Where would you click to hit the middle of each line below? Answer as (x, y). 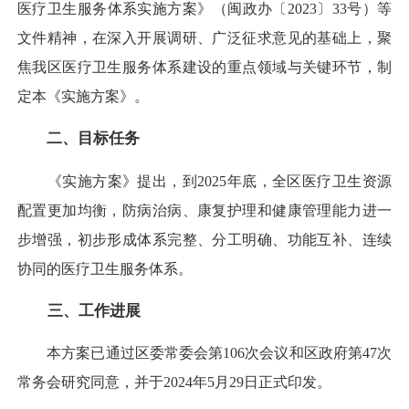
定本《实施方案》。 (83, 97)
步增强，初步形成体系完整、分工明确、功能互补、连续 (204, 239)
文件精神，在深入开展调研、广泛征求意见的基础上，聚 (204, 38)
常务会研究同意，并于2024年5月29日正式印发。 (174, 383)
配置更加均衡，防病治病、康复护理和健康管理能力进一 (204, 210)
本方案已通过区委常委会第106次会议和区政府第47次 (204, 353)
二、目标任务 (93, 139)
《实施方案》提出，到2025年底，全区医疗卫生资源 (204, 181)
